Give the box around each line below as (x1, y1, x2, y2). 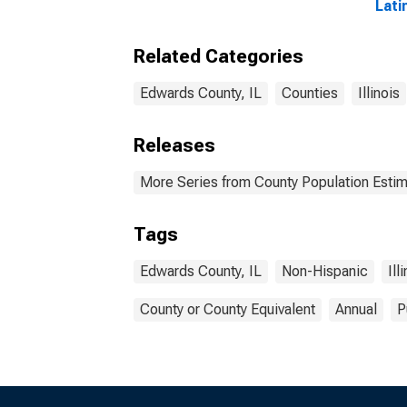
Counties (282, 84, 338, 102)
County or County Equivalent (140, 301, 315, 318)
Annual (335, 301, 377, 318)
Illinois (358, 84, 400, 102)
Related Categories (134, 45, 303, 67)
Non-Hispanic (282, 263, 368, 280)
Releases (134, 134, 215, 156)
